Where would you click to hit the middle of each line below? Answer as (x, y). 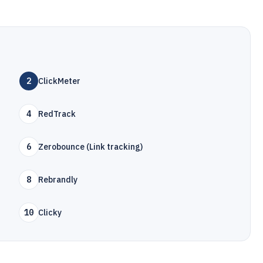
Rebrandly (58, 180)
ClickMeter (60, 81)
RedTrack (57, 114)
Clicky (50, 213)
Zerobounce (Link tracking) (91, 147)
